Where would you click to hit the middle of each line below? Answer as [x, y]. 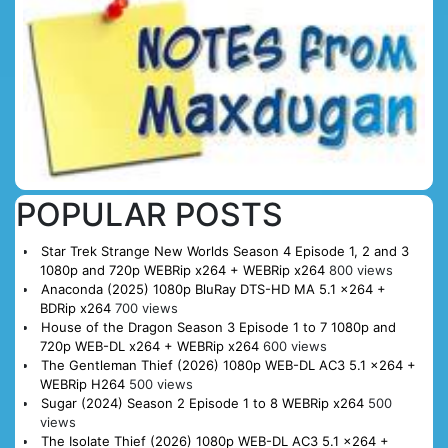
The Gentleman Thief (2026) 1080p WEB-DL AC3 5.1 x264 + [228, 364]
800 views [360, 269]
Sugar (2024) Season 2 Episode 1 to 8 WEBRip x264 [202, 402]
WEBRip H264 [82, 383]
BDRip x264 [75, 307]
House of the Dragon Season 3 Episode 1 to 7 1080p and [218, 326]
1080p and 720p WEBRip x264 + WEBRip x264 [182, 269]
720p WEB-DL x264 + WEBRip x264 [149, 345]
